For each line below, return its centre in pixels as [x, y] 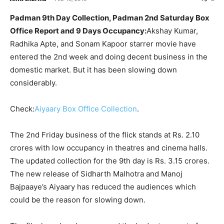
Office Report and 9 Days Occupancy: [78, 31]
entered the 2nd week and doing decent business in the [109, 57]
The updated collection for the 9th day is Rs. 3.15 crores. [110, 161]
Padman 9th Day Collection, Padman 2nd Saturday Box [110, 18]
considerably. [33, 83]
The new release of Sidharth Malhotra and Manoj [96, 174]
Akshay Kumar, [172, 31]
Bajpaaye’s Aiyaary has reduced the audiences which [103, 187]
